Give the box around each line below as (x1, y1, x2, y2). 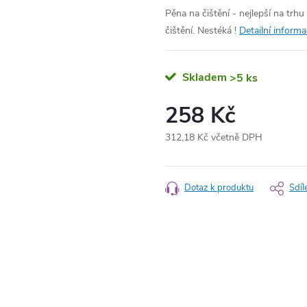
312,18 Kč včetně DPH (165, 131, 262, 144)
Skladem (180, 70, 227, 85)
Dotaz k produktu (184, 182, 254, 194)
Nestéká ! (197, 24, 236, 37)
